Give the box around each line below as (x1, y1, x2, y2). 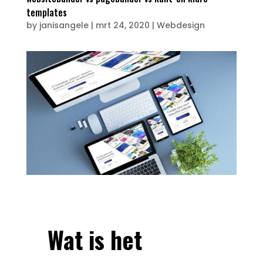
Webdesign (156, 19, 205, 32)
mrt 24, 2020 (95, 19, 150, 32)
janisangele (39, 19, 89, 32)
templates (26, 5, 67, 20)
